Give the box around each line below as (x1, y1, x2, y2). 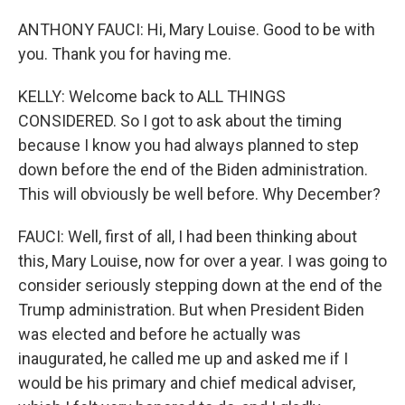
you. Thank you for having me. (18, 44, 231, 63)
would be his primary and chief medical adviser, (18, 373, 355, 392)
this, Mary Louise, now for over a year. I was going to (18, 251, 387, 270)
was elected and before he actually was (18, 325, 301, 344)
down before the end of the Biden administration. (18, 160, 368, 179)
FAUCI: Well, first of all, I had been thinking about (18, 227, 357, 246)
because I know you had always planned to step (18, 136, 359, 155)
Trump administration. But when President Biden (18, 300, 364, 319)
